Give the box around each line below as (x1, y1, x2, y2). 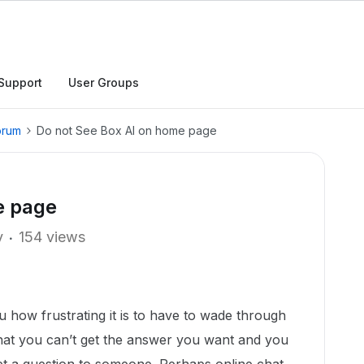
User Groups (68, 76, 139, 89)
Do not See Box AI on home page (37, 123, 217, 137)
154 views (19, 228, 85, 245)
